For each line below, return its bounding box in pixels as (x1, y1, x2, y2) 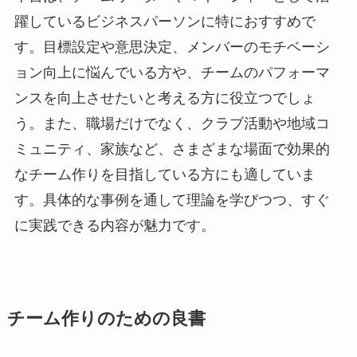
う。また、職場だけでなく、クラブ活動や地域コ (14, 116, 330, 132)
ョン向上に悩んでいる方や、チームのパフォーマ (14, 65, 330, 81)
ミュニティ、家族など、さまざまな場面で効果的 (14, 141, 330, 158)
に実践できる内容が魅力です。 (14, 218, 215, 234)
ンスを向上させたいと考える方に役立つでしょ (14, 90, 316, 107)
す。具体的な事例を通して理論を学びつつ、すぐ (14, 192, 330, 209)
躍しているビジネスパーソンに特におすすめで (14, 14, 316, 30)
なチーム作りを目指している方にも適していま (14, 167, 316, 183)
